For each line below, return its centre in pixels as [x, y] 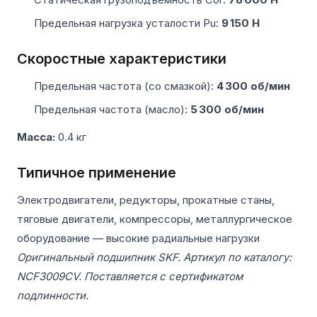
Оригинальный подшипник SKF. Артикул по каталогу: [154, 257]
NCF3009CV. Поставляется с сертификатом [130, 276]
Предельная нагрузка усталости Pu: [128, 23]
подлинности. [53, 295]
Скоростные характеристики [122, 58]
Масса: [36, 137]
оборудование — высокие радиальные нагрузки [138, 238]
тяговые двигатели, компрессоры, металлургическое [155, 219]
